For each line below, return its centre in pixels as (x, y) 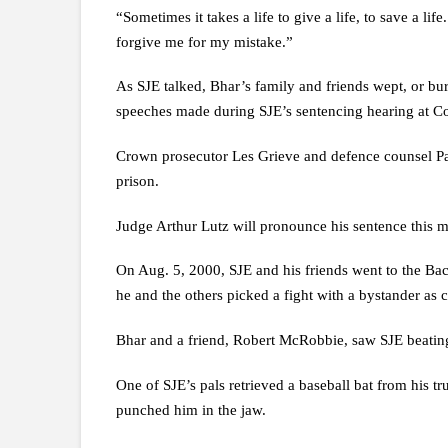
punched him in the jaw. (190, 409)
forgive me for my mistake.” (204, 41)
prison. (137, 181)
